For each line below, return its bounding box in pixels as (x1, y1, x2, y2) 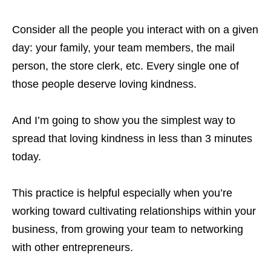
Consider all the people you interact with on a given (12, 24, 258, 36)
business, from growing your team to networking (12, 223, 243, 235)
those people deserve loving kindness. (12, 78, 197, 90)
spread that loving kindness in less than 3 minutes (12, 132, 252, 145)
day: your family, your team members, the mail (12, 42, 235, 54)
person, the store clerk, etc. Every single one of (12, 60, 239, 72)
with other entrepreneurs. (12, 241, 133, 253)
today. (12, 151, 41, 163)
